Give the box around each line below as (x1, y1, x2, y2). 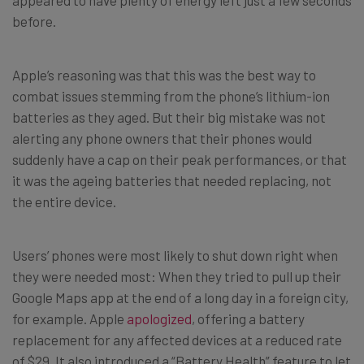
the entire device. (12, 193, 116, 210)
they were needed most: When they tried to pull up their (12, 267, 341, 284)
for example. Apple (12, 310, 127, 327)
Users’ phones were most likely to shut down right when (12, 246, 338, 263)
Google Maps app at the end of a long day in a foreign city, (12, 288, 349, 305)
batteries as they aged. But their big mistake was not (12, 108, 326, 125)
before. (12, 12, 56, 29)
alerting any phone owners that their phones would (12, 129, 312, 146)
